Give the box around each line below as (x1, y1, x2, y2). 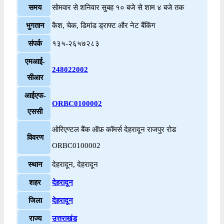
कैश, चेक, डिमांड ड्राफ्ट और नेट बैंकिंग (52, 21, 155, 29)
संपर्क (28, 39, 42, 47)
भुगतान (25, 21, 44, 29)
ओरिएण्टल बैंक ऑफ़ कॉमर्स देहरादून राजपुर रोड (52, 125, 176, 133)
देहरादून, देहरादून (52, 160, 98, 168)
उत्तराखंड (52, 214, 77, 222)
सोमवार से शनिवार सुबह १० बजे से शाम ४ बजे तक (52, 3, 184, 11)
